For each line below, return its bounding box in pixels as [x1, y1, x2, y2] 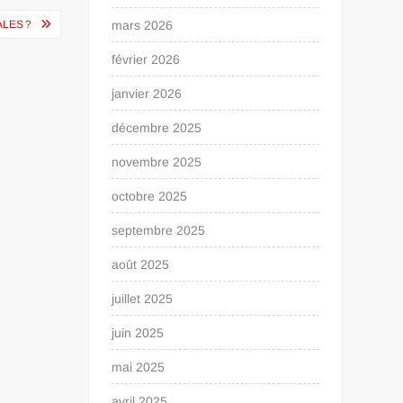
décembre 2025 [112, 121, 202, 135]
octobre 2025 [112, 189, 188, 203]
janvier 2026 [112, 86, 183, 101]
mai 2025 [112, 360, 166, 374]
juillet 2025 [112, 291, 174, 306]
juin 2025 [112, 326, 165, 340]
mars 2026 [112, 18, 174, 32]
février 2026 [112, 52, 181, 67]
